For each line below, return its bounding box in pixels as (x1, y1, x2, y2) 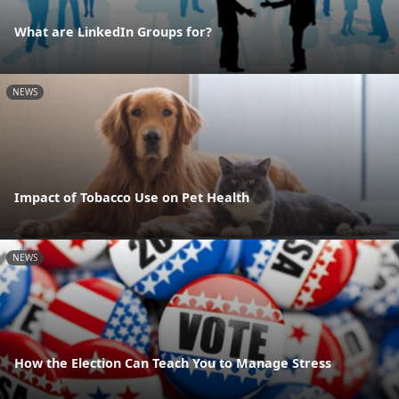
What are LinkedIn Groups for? (14, 22, 212, 40)
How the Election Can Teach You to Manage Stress (14, 354, 331, 372)
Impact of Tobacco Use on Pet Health (14, 189, 249, 207)
